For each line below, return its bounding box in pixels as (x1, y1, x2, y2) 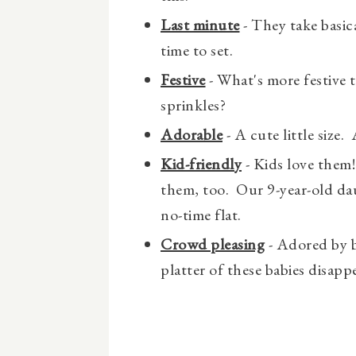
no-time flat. (161, 203, 242, 225)
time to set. (161, 39, 233, 60)
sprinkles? (161, 94, 226, 115)
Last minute (161, 14, 240, 35)
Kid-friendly (161, 153, 242, 174)
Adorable (161, 123, 222, 145)
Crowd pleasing (161, 233, 265, 254)
